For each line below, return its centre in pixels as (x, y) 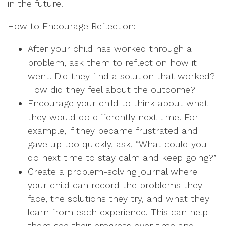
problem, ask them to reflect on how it (112, 62)
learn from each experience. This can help (118, 212)
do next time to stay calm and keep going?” (122, 158)
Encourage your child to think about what (118, 103)
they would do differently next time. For (113, 117)
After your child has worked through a (110, 49)
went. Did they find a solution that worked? (121, 76)
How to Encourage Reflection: (72, 26)
